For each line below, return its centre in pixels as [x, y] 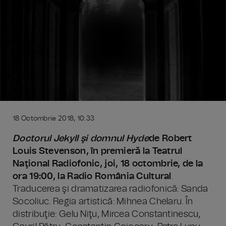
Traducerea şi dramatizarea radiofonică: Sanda [110, 189]
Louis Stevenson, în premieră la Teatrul [98, 151]
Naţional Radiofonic [56, 164]
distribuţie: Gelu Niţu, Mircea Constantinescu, [107, 214]
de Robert [171, 139]
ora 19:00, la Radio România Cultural [92, 177]
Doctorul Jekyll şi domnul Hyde [81, 139]
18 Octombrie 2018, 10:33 [54, 119]
